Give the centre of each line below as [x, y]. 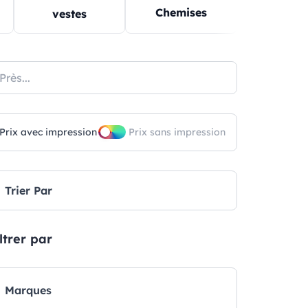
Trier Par [28, 190]
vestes [70, 13]
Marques [28, 290]
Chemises [181, 13]
